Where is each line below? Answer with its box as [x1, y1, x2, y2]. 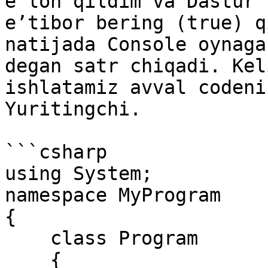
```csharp [5, 141, 107, 163]
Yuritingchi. [5, 98, 141, 120]
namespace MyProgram [5, 184, 221, 206]
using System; [5, 163, 153, 184]
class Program [5, 227, 50, 249]
